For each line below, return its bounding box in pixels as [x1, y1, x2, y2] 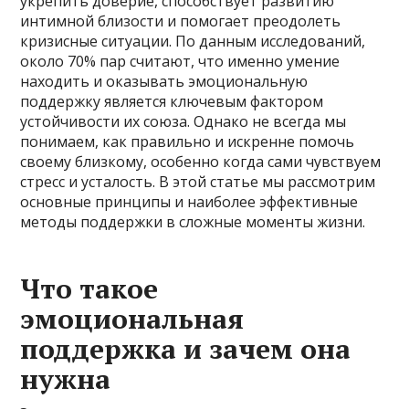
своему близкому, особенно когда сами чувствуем [20, 152, 382, 172]
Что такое [20, 270, 159, 307]
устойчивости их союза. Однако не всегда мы [20, 111, 347, 131]
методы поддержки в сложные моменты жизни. [20, 212, 366, 232]
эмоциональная [20, 300, 245, 337]
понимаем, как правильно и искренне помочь [20, 131, 355, 152]
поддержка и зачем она [20, 330, 351, 367]
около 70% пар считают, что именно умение [20, 51, 341, 71]
